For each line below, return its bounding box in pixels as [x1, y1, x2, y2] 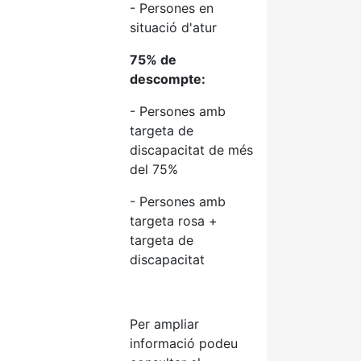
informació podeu [130, 335, 238, 351]
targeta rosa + [130, 213, 218, 229]
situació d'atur [130, 19, 217, 35]
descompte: [130, 71, 205, 87]
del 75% [130, 161, 178, 177]
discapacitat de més [130, 142, 253, 158]
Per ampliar [130, 316, 199, 332]
